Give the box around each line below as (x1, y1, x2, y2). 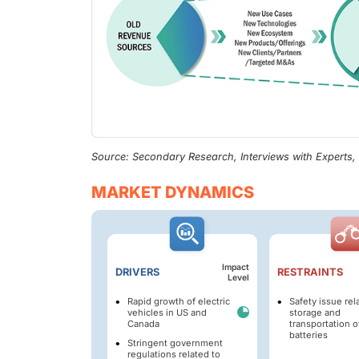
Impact (221, 261, 249, 272)
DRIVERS (115, 265, 159, 278)
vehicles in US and (127, 306, 207, 318)
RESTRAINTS (276, 265, 343, 278)
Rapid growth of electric (127, 295, 230, 307)
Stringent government (127, 337, 223, 349)
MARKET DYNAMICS (91, 182, 254, 202)
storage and (288, 306, 341, 318)
